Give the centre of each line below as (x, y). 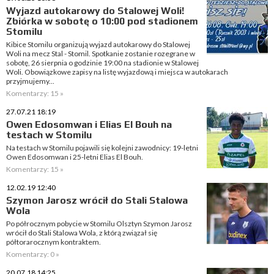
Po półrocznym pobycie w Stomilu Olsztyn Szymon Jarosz (99, 224)
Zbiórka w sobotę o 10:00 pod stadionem (102, 21)
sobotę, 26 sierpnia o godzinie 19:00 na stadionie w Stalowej (102, 63)
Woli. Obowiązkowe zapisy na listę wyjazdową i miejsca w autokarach (117, 72)
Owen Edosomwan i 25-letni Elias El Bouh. (75, 157)
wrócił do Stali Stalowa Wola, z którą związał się (82, 233)
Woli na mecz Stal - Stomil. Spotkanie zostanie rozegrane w (101, 54)
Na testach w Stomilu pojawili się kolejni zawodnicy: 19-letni (102, 148)
